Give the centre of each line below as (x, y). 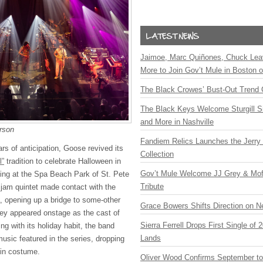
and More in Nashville (177, 122)
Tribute (152, 186)
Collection (157, 154)
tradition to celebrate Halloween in (63, 161)
